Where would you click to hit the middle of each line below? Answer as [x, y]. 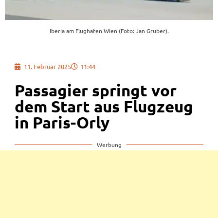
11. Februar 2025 [47, 66]
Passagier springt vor [96, 90]
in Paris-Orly [62, 122]
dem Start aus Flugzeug [104, 106]
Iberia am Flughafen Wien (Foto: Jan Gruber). [109, 31]
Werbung [109, 144]
